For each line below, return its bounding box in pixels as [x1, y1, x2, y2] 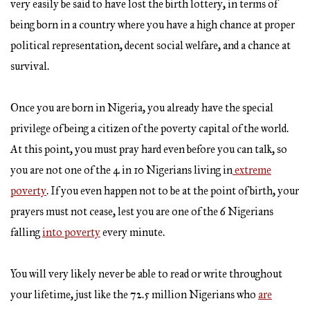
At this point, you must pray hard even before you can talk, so [10, 143, 287, 156]
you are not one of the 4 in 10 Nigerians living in [10, 163, 232, 177]
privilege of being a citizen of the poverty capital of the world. [10, 122, 289, 136]
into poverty [42, 226, 100, 239]
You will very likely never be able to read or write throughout [10, 267, 282, 281]
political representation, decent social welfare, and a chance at [10, 39, 291, 53]
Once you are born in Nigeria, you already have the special [10, 101, 273, 115]
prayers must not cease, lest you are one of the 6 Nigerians [10, 205, 273, 219]
